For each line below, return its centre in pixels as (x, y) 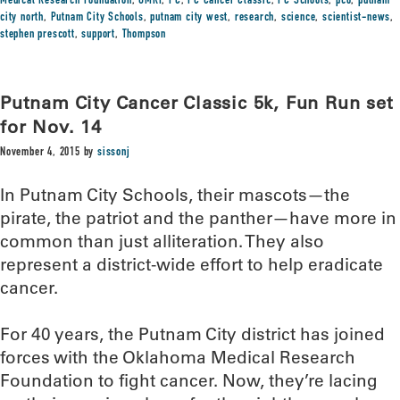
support (99, 35)
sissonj (114, 153)
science (298, 18)
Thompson (144, 35)
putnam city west (189, 18)
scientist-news (357, 18)
